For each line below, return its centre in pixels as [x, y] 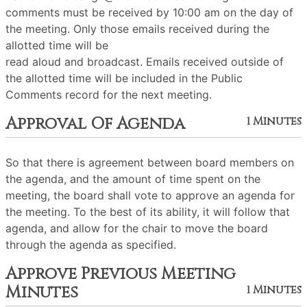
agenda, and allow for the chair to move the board [137, 228]
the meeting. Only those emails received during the [137, 29]
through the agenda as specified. [91, 245]
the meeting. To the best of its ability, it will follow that [148, 212]
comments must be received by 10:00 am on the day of [149, 12]
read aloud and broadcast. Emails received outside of [145, 62]
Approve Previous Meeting [121, 274]
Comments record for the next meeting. [109, 95]
